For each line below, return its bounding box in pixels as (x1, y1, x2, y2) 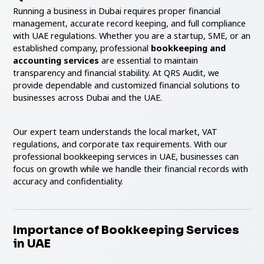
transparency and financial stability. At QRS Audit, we (13, 67, 220, 78)
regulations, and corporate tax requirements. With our (13, 138, 228, 150)
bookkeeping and (151, 42, 226, 54)
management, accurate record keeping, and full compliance (13, 17, 246, 29)
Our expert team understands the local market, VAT (13, 126, 218, 137)
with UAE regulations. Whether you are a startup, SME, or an (13, 29, 251, 41)
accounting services (13, 54, 100, 66)
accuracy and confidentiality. (13, 175, 124, 187)
